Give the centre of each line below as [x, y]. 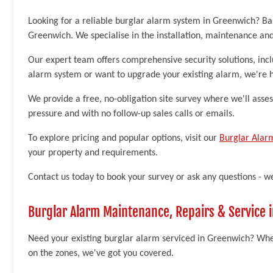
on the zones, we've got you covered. [101, 253]
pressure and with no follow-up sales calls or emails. [131, 114]
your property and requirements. [93, 153]
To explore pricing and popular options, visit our [124, 138]
